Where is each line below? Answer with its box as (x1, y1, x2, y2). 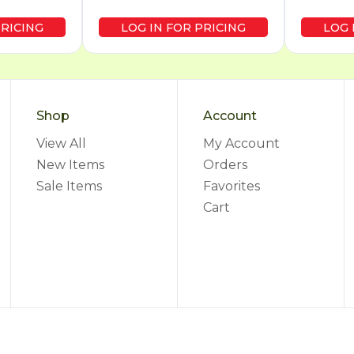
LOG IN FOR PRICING (121, 21, 247, 36)
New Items (36, 157, 105, 173)
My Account (202, 136, 280, 152)
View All (36, 136, 87, 152)
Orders (202, 157, 247, 173)
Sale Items (36, 179, 103, 194)
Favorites (202, 179, 260, 194)
